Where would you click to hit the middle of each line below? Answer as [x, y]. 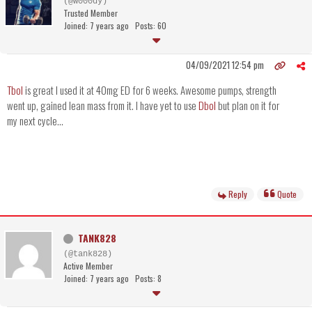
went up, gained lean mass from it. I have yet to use [103, 106]
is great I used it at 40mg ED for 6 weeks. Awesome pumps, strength [150, 90]
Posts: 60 [151, 26]
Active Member [88, 266]
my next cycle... [35, 121]
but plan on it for [248, 106]
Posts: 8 [148, 279]
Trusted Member [91, 13]
